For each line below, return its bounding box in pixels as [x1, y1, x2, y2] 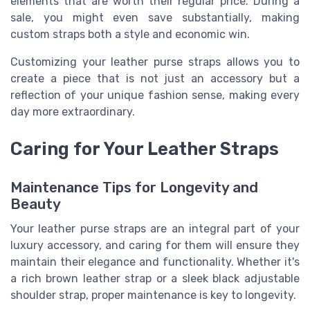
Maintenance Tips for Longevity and [10, 179, 258, 196]
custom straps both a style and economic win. [10, 27, 250, 41]
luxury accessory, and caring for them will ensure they [10, 238, 300, 252]
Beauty [10, 195, 61, 212]
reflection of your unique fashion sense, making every [10, 88, 300, 102]
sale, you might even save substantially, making [10, 10, 300, 24]
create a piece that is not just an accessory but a [10, 71, 300, 85]
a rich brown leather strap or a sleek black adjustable [10, 271, 300, 285]
